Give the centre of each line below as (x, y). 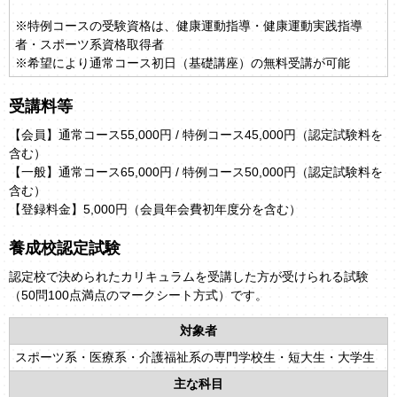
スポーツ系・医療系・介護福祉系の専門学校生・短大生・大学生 (195, 357)
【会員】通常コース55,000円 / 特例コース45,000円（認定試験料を (195, 134)
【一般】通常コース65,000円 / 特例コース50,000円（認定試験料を (195, 171)
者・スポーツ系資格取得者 (89, 44)
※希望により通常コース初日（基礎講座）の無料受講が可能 (182, 62)
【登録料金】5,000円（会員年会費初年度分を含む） (155, 209)
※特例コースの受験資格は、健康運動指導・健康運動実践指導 (188, 25)
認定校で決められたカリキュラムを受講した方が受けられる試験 (188, 276)
